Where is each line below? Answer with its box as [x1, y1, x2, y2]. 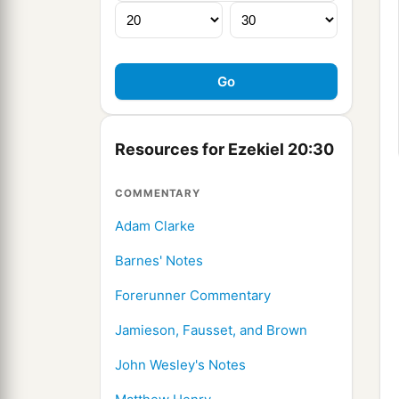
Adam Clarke [115, 217, 195, 235]
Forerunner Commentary [115, 287, 271, 305]
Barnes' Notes [115, 252, 203, 270]
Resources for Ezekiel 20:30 [115, 140, 334, 159]
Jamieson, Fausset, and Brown [115, 322, 307, 339]
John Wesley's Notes [115, 356, 246, 374]
